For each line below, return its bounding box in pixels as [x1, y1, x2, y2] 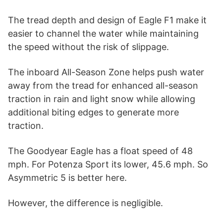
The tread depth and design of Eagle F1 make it [8, 14, 207, 25]
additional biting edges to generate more [8, 107, 179, 117]
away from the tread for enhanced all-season [8, 80, 198, 91]
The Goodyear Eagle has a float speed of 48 [8, 145, 193, 156]
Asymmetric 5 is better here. [8, 172, 127, 183]
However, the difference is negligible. [8, 197, 163, 208]
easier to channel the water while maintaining [8, 28, 199, 39]
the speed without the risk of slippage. [8, 41, 169, 52]
